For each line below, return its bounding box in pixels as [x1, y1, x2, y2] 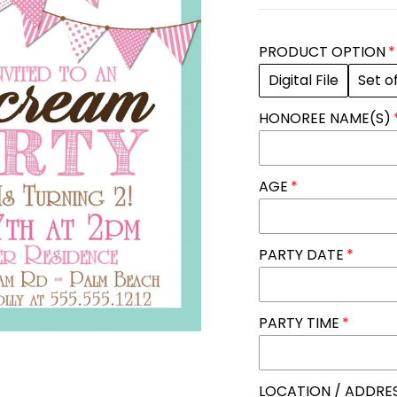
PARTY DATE [259, 245, 345, 265]
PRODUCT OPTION [259, 42, 386, 62]
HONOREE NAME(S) [259, 108, 392, 128]
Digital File [269, 70, 339, 90]
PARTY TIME [259, 313, 340, 333]
